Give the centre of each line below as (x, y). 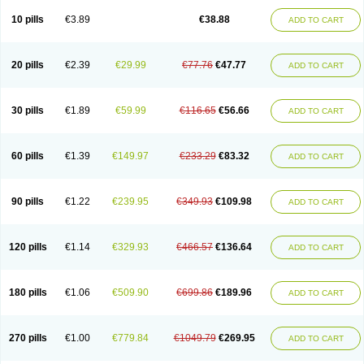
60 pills (28, 156)
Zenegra (189, 13)
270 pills (28, 338)
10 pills (28, 19)
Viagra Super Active (58, 13)
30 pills (28, 110)
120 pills (28, 247)
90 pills (28, 201)
